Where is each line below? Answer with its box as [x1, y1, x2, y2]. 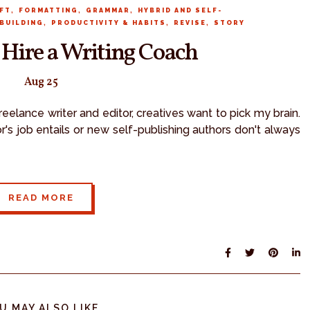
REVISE [173, 19, 206, 26]
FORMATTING [18, 6, 78, 14]
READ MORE [8, 192, 74, 203]
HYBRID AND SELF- [137, 6, 222, 14]
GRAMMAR [85, 6, 130, 14]
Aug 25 [24, 74, 58, 90]
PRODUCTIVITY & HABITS [51, 19, 166, 26]
